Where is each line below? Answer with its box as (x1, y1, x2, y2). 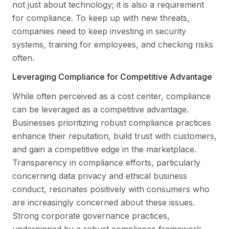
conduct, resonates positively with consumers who (12, 184, 210, 194)
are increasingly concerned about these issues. (12, 197, 195, 208)
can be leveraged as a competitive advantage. (12, 104, 189, 114)
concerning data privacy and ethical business (12, 170, 187, 181)
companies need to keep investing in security (12, 26, 186, 36)
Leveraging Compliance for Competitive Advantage (12, 71, 212, 82)
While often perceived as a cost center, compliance (12, 90, 211, 101)
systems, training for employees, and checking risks (12, 39, 213, 50)
